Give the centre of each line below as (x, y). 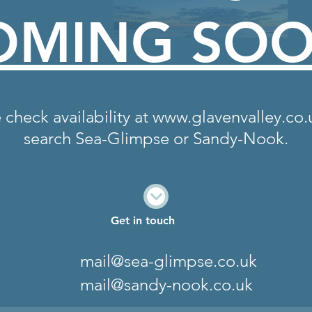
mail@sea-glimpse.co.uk (169, 261)
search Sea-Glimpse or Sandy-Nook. (156, 138)
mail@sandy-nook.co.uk (166, 284)
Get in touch (143, 220)
